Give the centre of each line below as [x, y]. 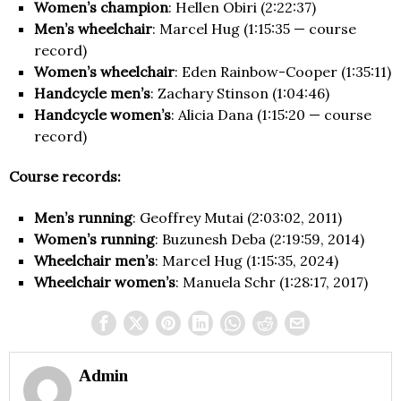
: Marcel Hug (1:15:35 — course [254, 29]
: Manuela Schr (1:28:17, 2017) [272, 282]
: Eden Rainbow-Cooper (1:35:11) [283, 72]
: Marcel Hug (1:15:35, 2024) [247, 261]
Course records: [65, 177]
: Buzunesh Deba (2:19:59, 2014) [260, 239]
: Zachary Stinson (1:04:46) [240, 94]
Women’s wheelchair [104, 72]
